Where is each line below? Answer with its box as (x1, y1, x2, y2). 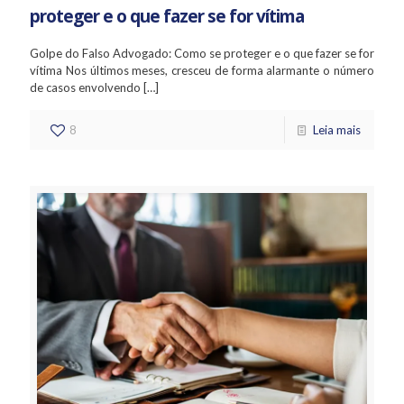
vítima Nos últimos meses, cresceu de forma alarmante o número (30, 62, 374, 78)
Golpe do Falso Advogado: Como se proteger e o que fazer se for (30, 45, 374, 60)
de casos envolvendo (30, 79, 141, 95)
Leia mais (313, 122, 361, 137)
